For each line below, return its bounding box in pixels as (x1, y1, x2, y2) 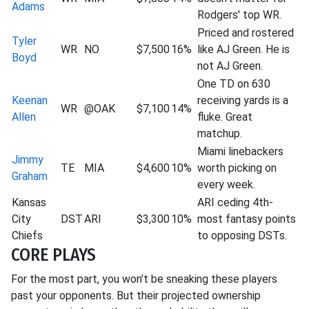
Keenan (12, 94, 48, 107)
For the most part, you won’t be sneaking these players (11, 272, 277, 286)
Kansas (12, 196, 46, 209)
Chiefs (12, 229, 43, 242)
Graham (12, 170, 48, 183)
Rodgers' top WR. (197, 8, 281, 21)
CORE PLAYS (11, 244, 96, 266)
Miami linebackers (197, 145, 283, 158)
